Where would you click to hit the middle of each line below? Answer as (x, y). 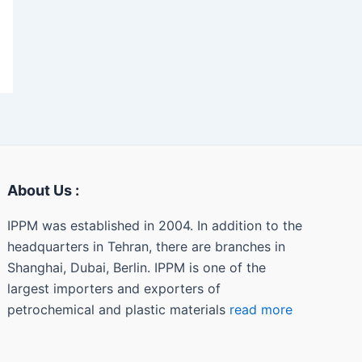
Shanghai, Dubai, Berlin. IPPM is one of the (137, 267)
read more (261, 309)
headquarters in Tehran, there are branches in (147, 246)
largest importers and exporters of (114, 288)
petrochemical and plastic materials (119, 309)
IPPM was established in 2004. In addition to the (155, 225)
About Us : (44, 190)
